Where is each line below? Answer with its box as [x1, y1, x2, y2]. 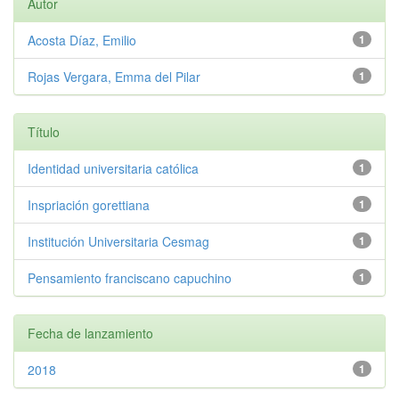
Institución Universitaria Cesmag [28, 232, 209, 250]
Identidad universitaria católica [28, 159, 199, 177]
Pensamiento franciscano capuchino [28, 269, 232, 287]
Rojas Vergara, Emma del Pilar [28, 68, 200, 85]
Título [28, 123, 60, 141]
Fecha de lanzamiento [28, 324, 153, 342]
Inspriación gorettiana [28, 196, 150, 214]
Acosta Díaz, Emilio [28, 31, 136, 49]
